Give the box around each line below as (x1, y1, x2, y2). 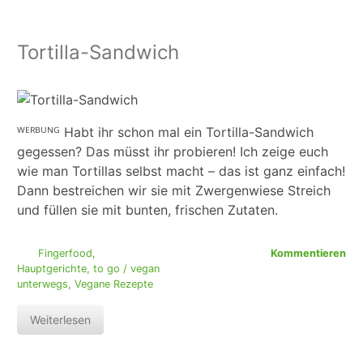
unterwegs (17, 278, 68, 291)
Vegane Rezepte (75, 278, 153, 291)
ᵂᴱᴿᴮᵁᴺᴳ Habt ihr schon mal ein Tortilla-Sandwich (17, 124, 314, 141)
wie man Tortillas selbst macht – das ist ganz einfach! (17, 163, 345, 180)
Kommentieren (271, 247, 346, 260)
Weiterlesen (30, 313, 91, 327)
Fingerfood (37, 247, 92, 260)
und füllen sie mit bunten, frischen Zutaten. (17, 202, 278, 219)
